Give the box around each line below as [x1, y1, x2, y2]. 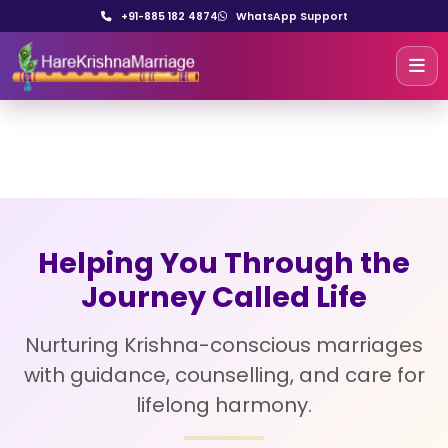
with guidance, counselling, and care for [23, 361, 425, 389]
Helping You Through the [38, 243, 410, 283]
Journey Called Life [81, 277, 367, 317]
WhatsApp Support [232, 8, 348, 24]
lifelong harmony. [136, 391, 312, 419]
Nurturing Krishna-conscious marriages [25, 331, 423, 359]
